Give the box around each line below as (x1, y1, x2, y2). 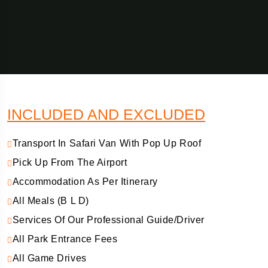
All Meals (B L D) (12, 196, 89, 206)
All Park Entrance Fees (12, 234, 118, 244)
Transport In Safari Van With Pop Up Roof (12, 138, 202, 148)
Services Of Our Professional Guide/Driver (12, 215, 205, 225)
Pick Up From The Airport (12, 157, 127, 167)
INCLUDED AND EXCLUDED (7, 106, 205, 123)
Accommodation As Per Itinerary (12, 176, 158, 187)
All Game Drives (12, 253, 87, 263)
